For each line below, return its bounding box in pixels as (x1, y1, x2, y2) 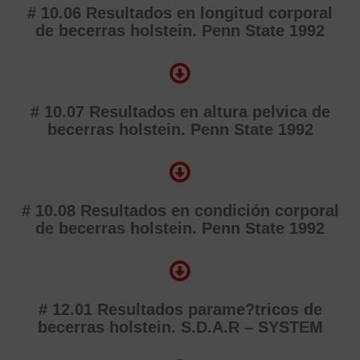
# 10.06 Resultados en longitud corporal (27, 4, 333, 22)
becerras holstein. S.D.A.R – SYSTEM (37, 318, 323, 336)
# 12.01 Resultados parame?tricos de (38, 301, 322, 318)
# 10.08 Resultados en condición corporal (21, 202, 339, 219)
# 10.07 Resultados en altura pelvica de (30, 103, 330, 121)
